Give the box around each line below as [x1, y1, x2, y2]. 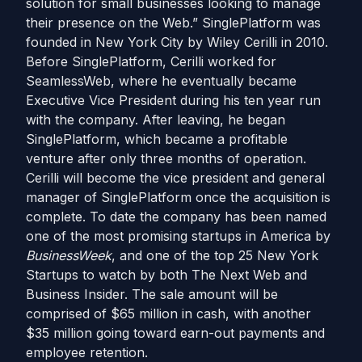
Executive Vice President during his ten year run [26, 92, 321, 108]
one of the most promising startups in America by [26, 228, 330, 244]
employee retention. [26, 344, 148, 360]
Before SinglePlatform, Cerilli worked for [26, 53, 276, 69]
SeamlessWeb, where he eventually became [26, 73, 297, 89]
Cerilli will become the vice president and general [26, 170, 325, 186]
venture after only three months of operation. [26, 150, 306, 166]
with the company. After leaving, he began [26, 112, 285, 128]
